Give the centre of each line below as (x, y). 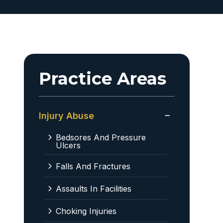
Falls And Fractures (93, 166)
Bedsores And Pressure (101, 137)
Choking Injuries (86, 211)
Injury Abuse (66, 116)
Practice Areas (102, 79)
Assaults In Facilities (93, 189)
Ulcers (68, 145)
